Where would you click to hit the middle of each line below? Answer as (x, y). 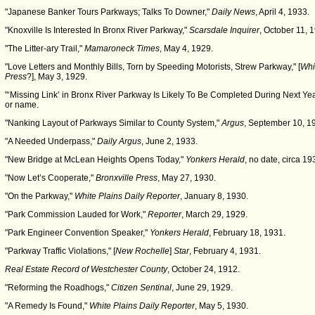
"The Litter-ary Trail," (45, 49)
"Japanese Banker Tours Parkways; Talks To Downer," (108, 12)
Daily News (233, 12)
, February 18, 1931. (247, 233)
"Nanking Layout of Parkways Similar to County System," (113, 123)
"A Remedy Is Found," (47, 306)
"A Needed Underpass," (51, 141)
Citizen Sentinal (141, 288)
